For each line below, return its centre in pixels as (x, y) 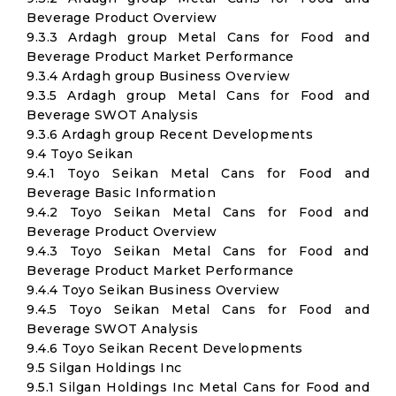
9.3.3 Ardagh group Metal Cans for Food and (198, 37)
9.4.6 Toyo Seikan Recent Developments (165, 348)
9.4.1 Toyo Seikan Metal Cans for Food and (198, 173)
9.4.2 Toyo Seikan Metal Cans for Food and (198, 212)
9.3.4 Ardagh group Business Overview (158, 76)
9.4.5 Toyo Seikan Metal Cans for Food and (198, 309)
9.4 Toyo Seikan (80, 154)
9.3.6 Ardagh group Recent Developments (170, 134)
